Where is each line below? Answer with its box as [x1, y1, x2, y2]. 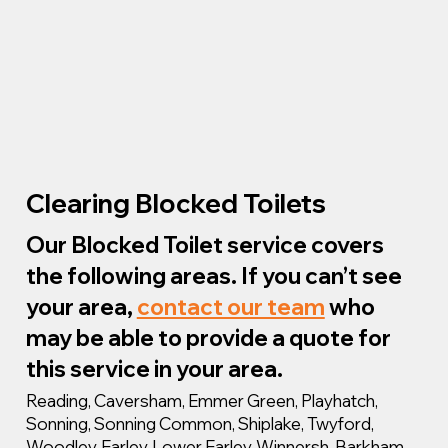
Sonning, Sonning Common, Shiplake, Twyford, [25, 412, 374, 434]
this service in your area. [25, 353, 283, 383]
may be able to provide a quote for [25, 322, 391, 352]
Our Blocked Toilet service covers [25, 229, 384, 259]
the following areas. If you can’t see [25, 260, 402, 290]
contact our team [136, 291, 325, 321]
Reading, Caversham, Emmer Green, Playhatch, [25, 389, 378, 411]
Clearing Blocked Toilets [25, 186, 326, 220]
